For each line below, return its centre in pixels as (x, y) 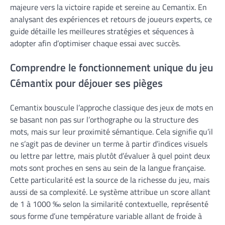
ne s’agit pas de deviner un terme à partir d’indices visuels (109, 143)
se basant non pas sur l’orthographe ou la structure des (104, 119)
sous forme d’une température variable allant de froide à (106, 216)
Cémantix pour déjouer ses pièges (86, 83)
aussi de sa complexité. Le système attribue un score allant (110, 192)
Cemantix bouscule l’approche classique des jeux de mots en (112, 107)
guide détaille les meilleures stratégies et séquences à (102, 31)
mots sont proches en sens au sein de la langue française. (108, 167)
